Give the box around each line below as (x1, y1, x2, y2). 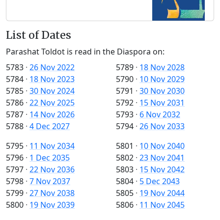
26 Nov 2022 (29, 62, 75, 73)
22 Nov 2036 (29, 164, 75, 175)
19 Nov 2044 (139, 188, 185, 199)
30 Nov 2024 (29, 85, 75, 97)
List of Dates (6, 28, 71, 42)
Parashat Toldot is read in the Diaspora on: (6, 46, 165, 57)
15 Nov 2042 (139, 164, 185, 175)
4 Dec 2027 (29, 121, 70, 132)
